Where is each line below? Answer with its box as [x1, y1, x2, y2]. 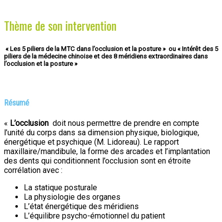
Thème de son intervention [4, 16, 116, 34]
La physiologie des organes [24, 192, 120, 202]
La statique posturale [24, 182, 97, 192]
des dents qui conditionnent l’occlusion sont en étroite [4, 156, 191, 166]
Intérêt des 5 [182, 45, 218, 53]
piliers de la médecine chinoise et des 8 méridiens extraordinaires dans [4, 52, 208, 60]
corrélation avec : [4, 165, 62, 175]
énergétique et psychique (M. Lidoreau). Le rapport [4, 137, 179, 147]
